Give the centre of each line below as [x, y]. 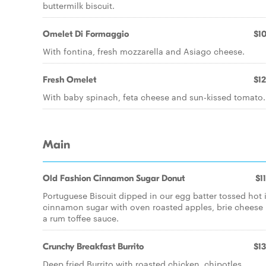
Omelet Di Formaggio [86, 34]
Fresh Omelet [69, 80]
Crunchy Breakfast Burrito [93, 246]
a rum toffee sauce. [81, 218]
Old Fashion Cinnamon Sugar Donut [114, 178]
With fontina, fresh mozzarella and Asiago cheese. [144, 51]
